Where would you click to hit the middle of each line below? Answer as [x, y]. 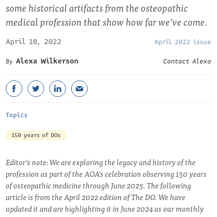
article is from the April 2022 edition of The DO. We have [96, 197]
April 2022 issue [183, 42]
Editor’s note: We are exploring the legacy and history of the [101, 162]
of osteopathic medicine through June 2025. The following [99, 185]
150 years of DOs [36, 135]
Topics [17, 115]
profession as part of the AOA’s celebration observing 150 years [106, 173]
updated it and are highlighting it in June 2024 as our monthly [105, 208]
